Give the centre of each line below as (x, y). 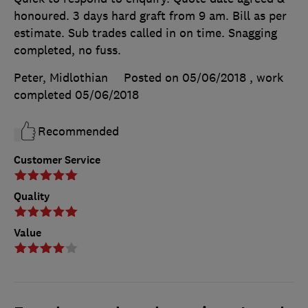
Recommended (78, 131)
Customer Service (57, 159)
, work (266, 77)
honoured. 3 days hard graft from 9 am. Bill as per (150, 15)
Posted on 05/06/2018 (185, 77)
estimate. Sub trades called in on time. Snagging (145, 33)
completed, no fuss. (67, 50)
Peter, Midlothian (61, 77)
